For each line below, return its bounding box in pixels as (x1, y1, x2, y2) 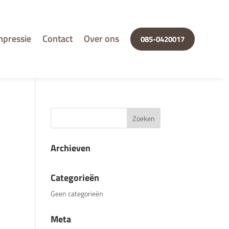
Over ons (83, 32, 119, 46)
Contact (42, 32, 73, 46)
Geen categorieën (50, 188, 103, 199)
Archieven (50, 141, 90, 155)
